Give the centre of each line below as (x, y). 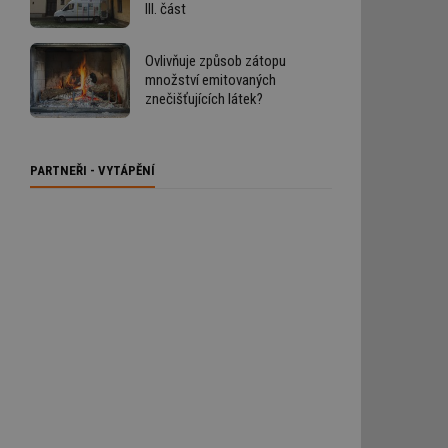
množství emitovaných (210, 79)
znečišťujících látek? (204, 98)
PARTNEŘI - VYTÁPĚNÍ (92, 170)
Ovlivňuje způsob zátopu (215, 60)
